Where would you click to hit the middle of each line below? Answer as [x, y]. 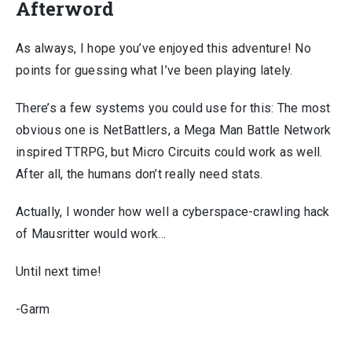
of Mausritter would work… [91, 234]
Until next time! [59, 272]
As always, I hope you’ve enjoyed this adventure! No [163, 49]
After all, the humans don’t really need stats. [139, 174]
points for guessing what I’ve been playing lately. [154, 71]
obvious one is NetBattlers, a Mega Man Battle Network [174, 130]
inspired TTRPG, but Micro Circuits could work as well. [169, 152]
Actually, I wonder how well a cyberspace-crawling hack [173, 212]
